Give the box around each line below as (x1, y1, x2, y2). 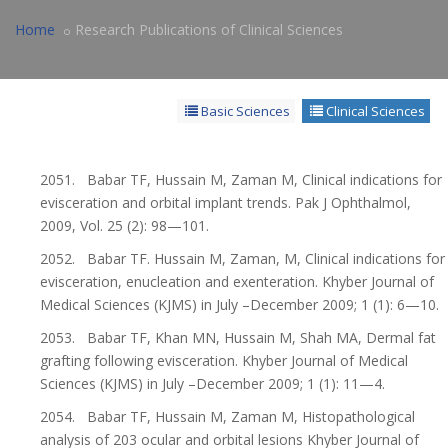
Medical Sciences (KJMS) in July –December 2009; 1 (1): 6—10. (40, 295, 439, 314)
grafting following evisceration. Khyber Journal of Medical (40, 351, 408, 370)
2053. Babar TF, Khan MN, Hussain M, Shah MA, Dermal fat (40, 328, 436, 347)
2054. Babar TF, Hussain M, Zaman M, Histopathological (40, 407, 415, 426)
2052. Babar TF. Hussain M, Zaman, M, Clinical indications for (40, 249, 445, 268)
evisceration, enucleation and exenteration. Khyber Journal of (40, 272, 434, 291)
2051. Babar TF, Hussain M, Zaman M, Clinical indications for (40, 170, 442, 189)
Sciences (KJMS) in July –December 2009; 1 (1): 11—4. (40, 374, 385, 393)
